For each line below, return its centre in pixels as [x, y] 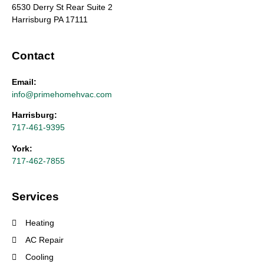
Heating [39, 223]
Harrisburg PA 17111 [50, 20]
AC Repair [44, 240]
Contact [33, 55]
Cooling [39, 257]
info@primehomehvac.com [62, 94]
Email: [25, 82]
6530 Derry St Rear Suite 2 [62, 7]
